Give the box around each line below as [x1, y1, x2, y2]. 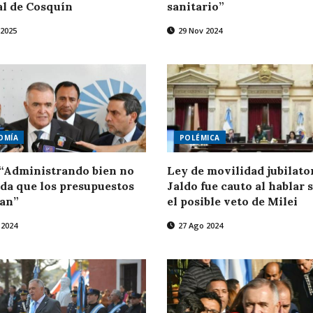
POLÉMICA [179, 133, 220, 143]
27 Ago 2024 [175, 220, 223, 231]
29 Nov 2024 [175, 24, 222, 36]
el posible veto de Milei [166, 194, 298, 209]
